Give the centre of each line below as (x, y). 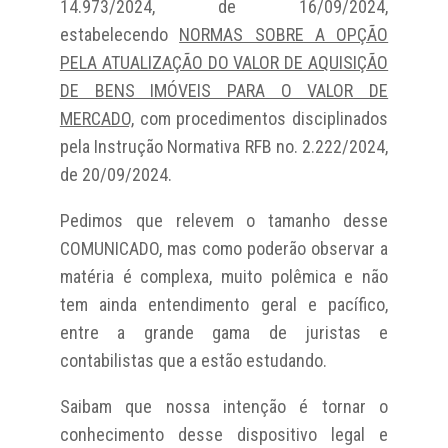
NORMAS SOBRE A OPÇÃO (284, 34)
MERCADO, (96, 118)
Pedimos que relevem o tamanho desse (224, 220)
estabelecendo (119, 34)
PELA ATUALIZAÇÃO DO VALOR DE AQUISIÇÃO (224, 62)
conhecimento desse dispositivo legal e (224, 434)
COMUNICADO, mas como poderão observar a (224, 248)
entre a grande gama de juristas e (224, 332)
